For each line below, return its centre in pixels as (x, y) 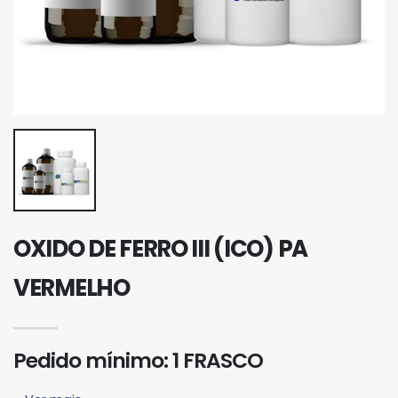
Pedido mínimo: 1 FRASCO (138, 361)
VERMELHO (72, 288)
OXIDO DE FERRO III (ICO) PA (160, 249)
